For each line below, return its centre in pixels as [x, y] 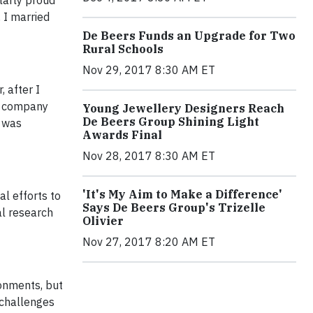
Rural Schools [123, 49]
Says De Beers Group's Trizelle [174, 208]
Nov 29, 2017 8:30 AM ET [149, 70]
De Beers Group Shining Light [171, 122]
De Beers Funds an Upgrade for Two [189, 36]
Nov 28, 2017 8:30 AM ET [149, 156]
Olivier [103, 221]
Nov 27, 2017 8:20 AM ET [149, 242]
